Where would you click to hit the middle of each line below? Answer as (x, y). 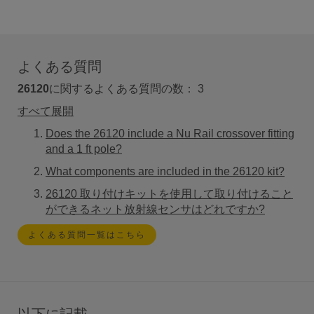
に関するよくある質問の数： (123, 89)
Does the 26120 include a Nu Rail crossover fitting (170, 134)
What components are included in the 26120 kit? (165, 172)
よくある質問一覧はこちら (87, 235)
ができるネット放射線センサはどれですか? (155, 210)
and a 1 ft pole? (84, 149)
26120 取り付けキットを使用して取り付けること (169, 194)
